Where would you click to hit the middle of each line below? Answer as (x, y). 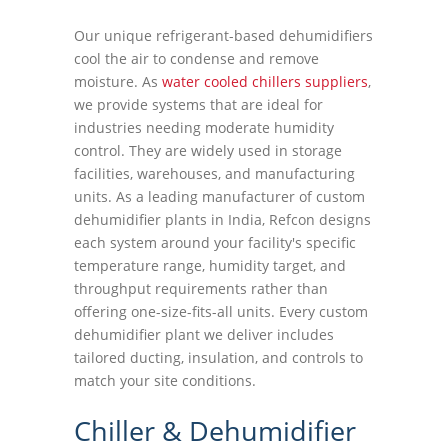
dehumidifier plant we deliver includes (204, 334)
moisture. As (118, 81)
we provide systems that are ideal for (198, 104)
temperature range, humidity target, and (210, 265)
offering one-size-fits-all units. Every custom (221, 311)
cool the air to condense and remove (196, 58)
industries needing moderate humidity (204, 127)
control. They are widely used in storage (208, 150)
